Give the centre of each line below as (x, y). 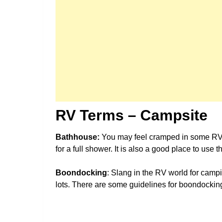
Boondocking (81, 172)
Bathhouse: (78, 137)
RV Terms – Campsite (132, 115)
